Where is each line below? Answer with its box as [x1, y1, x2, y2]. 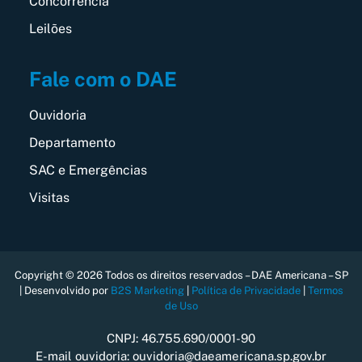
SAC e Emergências [28, 162, 147, 178]
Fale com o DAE [28, 66, 177, 91]
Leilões [28, 21, 72, 37]
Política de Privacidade [191, 284, 301, 297]
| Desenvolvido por [19, 284, 111, 297]
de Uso [164, 299, 198, 312]
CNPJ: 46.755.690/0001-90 [107, 330, 255, 345]
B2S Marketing [110, 284, 184, 297]
